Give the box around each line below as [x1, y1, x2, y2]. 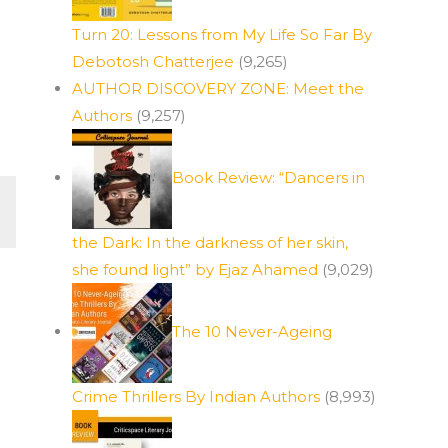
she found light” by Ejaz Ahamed [72, 260, 318, 279]
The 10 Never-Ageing [172, 321, 332, 341]
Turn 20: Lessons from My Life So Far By [72, 25, 372, 44]
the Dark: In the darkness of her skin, [72, 233, 348, 252]
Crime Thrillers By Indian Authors [72, 387, 320, 406]
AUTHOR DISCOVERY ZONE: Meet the [72, 79, 364, 98]
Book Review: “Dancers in [172, 167, 365, 187]
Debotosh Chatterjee [72, 52, 234, 71]
